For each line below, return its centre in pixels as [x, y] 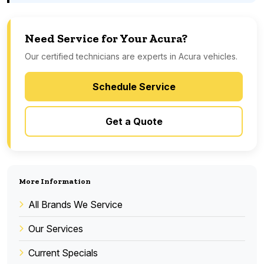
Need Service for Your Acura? [106, 38]
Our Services [56, 228]
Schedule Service [134, 86]
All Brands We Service [75, 204]
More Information [55, 181]
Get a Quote [134, 121]
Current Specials [63, 253]
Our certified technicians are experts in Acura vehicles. [131, 56]
